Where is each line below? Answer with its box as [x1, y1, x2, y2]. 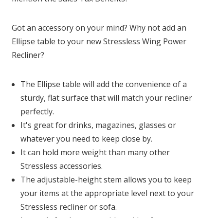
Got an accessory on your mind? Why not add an [12, 22, 186, 34]
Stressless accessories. [20, 161, 103, 172]
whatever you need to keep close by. [20, 133, 153, 145]
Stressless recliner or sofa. [20, 201, 117, 213]
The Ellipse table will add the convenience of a [20, 79, 187, 90]
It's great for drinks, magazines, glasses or [20, 120, 177, 131]
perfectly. [20, 106, 54, 117]
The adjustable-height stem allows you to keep [20, 174, 192, 185]
